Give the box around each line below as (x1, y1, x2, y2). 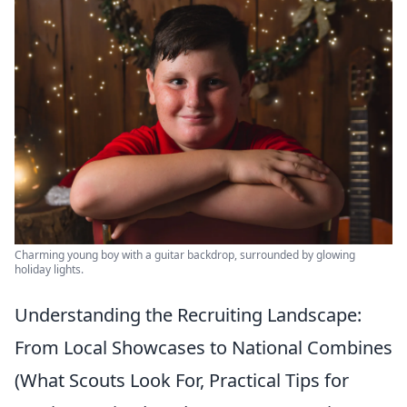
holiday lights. (15, 261, 84, 277)
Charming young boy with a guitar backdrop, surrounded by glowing (15, 246, 355, 263)
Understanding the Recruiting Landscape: (15, 302, 362, 327)
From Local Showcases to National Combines (15, 334, 392, 360)
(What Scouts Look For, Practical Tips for (15, 367, 349, 392)
